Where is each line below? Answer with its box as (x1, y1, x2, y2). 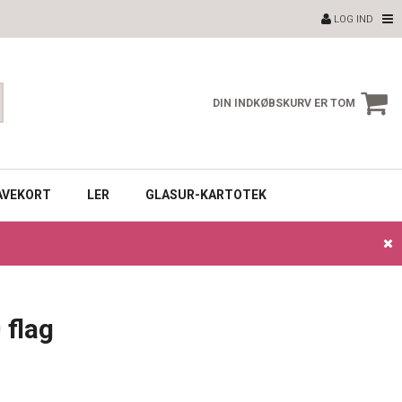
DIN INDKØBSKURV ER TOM (212, 96, 355, 109)
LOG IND (331, 13, 373, 25)
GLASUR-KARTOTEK (145, 187, 267, 202)
